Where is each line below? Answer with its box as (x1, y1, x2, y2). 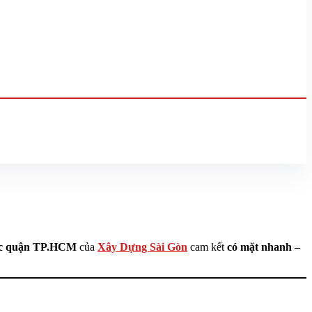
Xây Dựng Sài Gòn (97, 241, 187, 253)
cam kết (187, 241, 227, 253)
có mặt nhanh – (227, 241, 300, 253)
